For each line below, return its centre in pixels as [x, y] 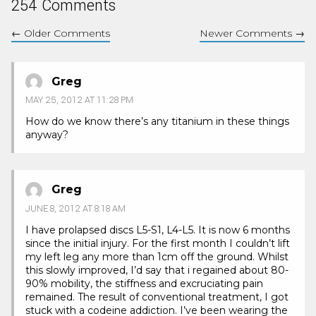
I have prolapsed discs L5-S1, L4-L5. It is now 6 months [158, 230]
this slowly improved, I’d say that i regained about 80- [157, 271]
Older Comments [66, 33]
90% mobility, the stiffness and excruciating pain [144, 284]
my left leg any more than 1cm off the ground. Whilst [157, 257]
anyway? [47, 135]
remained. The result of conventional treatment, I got [157, 297]
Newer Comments [247, 33]
